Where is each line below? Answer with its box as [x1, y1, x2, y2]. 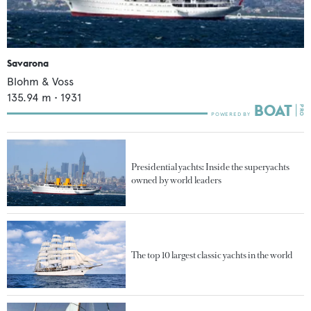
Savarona [7, 57, 49, 69]
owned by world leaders [131, 174, 222, 187]
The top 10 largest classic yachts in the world [131, 249, 294, 261]
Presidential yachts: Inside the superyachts [131, 161, 290, 174]
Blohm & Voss [7, 75, 74, 88]
